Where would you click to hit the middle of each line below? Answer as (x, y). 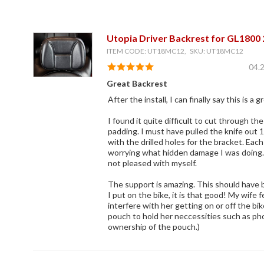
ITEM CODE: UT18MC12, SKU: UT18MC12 (175, 51)
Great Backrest (137, 84)
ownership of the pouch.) (154, 227)
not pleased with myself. (152, 163)
